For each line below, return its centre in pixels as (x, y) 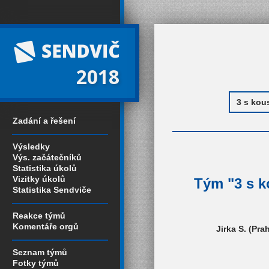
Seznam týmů (40, 252)
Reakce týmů (39, 216)
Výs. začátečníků (47, 157)
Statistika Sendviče (52, 190)
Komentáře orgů (46, 226)
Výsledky (31, 147)
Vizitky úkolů (39, 179)
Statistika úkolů (45, 168)
